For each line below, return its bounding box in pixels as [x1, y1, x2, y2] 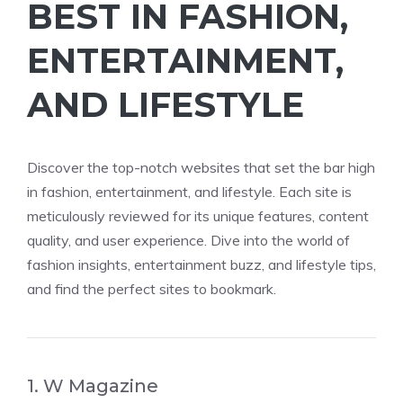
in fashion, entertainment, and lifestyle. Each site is [27, 183, 352, 201]
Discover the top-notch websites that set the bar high [27, 158, 375, 176]
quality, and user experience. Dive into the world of [27, 231, 350, 249]
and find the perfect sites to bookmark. [27, 280, 276, 298]
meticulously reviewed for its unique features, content [27, 207, 369, 225]
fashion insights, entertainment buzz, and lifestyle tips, [27, 255, 376, 273]
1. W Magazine [27, 375, 158, 397]
